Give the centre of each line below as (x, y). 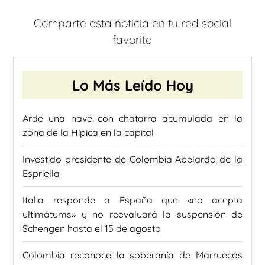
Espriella (41, 173)
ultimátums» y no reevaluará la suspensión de (132, 214)
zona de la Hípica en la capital (88, 132)
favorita (132, 40)
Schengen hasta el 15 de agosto (92, 228)
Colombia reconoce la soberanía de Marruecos (132, 255)
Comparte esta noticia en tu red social (132, 23)
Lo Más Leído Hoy (132, 85)
